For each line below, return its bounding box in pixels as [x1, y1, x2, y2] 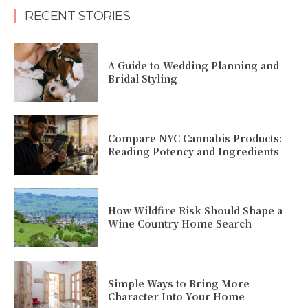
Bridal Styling [108, 71, 178, 86]
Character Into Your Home [108, 289, 245, 304]
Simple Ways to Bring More [108, 276, 250, 291]
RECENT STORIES [25, 8, 130, 24]
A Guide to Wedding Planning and [108, 58, 280, 73]
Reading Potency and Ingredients [108, 144, 280, 158]
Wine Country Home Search [108, 217, 252, 231]
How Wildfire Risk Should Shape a [108, 203, 283, 218]
